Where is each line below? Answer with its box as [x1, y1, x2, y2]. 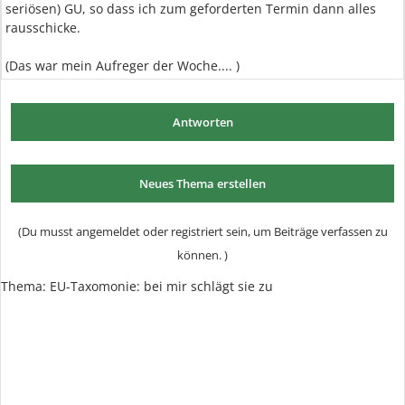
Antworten [172, 114, 233, 130]
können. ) [177, 247, 228, 263]
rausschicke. [5, 19, 80, 36]
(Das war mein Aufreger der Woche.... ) [5, 57, 240, 74]
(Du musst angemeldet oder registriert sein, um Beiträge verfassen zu [17, 223, 388, 240]
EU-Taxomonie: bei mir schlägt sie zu [50, 278, 273, 295]
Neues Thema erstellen [139, 175, 266, 192]
